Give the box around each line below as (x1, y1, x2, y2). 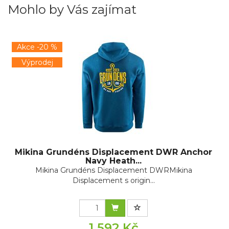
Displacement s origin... (72, 176, 155, 186)
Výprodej (21, 58, 53, 67)
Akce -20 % (17, 42, 57, 52)
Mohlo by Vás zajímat (8, 2, 136, 17)
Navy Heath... (85, 156, 142, 166)
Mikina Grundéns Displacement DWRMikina (35, 166, 192, 175)
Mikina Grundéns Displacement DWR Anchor (15, 147, 212, 157)
